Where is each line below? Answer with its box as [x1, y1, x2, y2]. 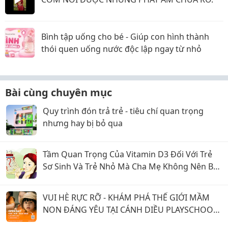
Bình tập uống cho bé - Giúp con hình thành [41, 31, 209, 43]
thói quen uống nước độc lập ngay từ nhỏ [41, 43, 202, 55]
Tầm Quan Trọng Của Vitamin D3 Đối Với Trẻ [43, 149, 212, 160]
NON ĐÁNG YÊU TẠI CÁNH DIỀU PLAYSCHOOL [43, 204, 217, 216]
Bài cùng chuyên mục [5, 85, 112, 100]
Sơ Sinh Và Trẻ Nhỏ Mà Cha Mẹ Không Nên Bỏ [43, 161, 218, 173]
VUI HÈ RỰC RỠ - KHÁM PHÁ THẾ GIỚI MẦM [43, 192, 210, 204]
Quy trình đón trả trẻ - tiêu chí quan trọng [43, 105, 204, 117]
